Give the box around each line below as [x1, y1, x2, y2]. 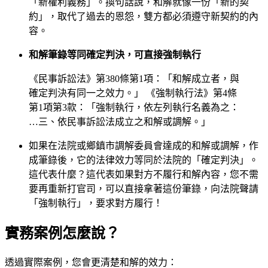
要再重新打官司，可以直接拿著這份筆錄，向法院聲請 [29, 184, 258, 194]
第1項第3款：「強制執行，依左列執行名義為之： [29, 102, 239, 113]
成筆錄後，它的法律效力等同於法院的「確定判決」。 [29, 155, 258, 166]
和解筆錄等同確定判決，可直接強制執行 [29, 50, 201, 60]
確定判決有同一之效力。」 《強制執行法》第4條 [29, 88, 237, 99]
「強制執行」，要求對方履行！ [29, 198, 163, 209]
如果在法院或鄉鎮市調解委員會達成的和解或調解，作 [29, 141, 258, 151]
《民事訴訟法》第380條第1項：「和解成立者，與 [29, 74, 239, 84]
